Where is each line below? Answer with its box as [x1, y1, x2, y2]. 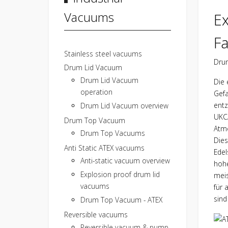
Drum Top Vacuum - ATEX [80, 194, 162, 205]
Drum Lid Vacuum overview [80, 100, 168, 110]
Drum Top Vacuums [80, 128, 145, 138]
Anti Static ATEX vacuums [64, 142, 145, 153]
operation [80, 87, 112, 97]
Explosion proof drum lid [80, 169, 160, 179]
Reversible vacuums [64, 209, 128, 219]
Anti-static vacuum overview [80, 155, 170, 165]
